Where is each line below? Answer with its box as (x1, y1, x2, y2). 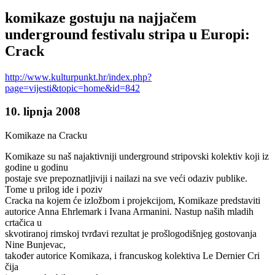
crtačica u (5, 217, 42, 228)
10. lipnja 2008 (5, 105, 80, 118)
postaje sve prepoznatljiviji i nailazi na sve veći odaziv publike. (5, 172, 247, 184)
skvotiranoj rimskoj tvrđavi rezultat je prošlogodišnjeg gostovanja (5, 228, 257, 239)
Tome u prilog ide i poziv (5, 184, 103, 195)
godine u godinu (5, 161, 68, 172)
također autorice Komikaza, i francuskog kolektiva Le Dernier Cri (5, 250, 260, 261)
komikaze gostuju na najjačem (5, 9, 196, 26)
